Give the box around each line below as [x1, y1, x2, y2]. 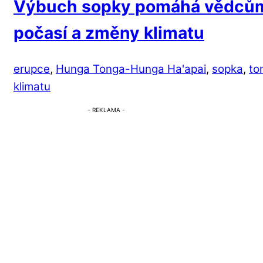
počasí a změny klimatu [14, 23, 204, 43]
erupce [14, 62, 50, 76]
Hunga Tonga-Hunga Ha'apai [56, 62, 206, 76]
